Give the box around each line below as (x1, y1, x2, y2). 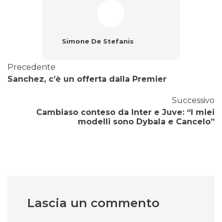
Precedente (7, 62, 55, 72)
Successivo (172, 96, 215, 106)
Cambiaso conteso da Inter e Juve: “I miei (36, 108, 215, 117)
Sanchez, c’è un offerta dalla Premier (7, 74, 166, 84)
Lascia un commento (27, 196, 160, 211)
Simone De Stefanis (61, 37, 134, 46)
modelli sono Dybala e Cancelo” (78, 117, 215, 127)
